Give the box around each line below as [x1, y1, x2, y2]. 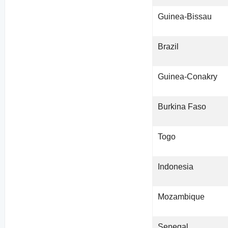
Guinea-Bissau [158, 12, 212, 21]
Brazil [158, 42, 179, 51]
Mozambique [158, 192, 205, 202]
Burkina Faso [158, 102, 207, 111]
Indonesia [158, 162, 194, 172]
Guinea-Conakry [158, 72, 218, 81]
